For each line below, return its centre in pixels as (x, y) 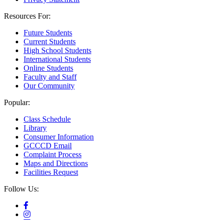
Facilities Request (51, 172)
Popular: (17, 103)
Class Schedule (47, 119)
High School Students (57, 51)
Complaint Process (53, 155)
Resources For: (27, 16)
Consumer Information (59, 137)
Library (35, 128)
